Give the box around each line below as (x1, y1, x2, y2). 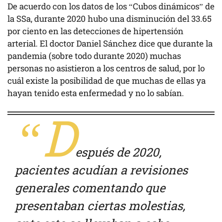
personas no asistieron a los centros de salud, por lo (7, 62, 205, 74)
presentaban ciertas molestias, (15, 198, 185, 214)
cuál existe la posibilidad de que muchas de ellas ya (7, 74, 206, 86)
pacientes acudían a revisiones (15, 162, 188, 178)
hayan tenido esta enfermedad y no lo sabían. (7, 87, 186, 99)
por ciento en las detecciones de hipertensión (7, 25, 183, 37)
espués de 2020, (75, 144, 162, 161)
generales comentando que (15, 180, 165, 196)
